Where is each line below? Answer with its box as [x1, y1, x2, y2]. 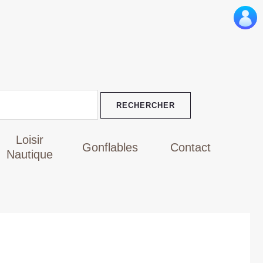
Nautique [6, 148, 53, 161]
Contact [170, 140, 211, 154]
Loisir [15, 133, 43, 147]
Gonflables [82, 140, 139, 154]
